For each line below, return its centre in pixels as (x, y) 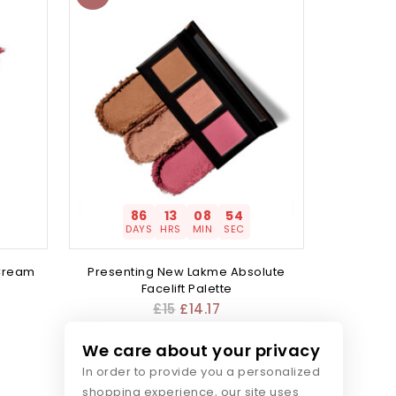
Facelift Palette (187, 288)
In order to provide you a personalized (201, 372)
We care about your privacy (201, 350)
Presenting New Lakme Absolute (187, 271)
